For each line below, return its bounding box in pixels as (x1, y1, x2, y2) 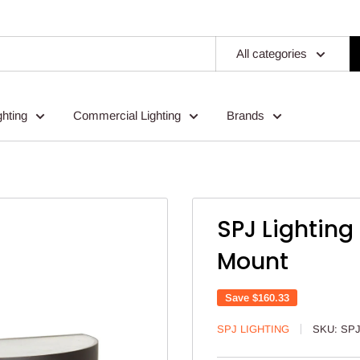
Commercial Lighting (73, 108, 181, 122)
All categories (236, 46, 307, 60)
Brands (227, 108, 264, 122)
